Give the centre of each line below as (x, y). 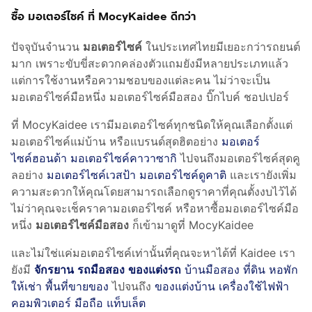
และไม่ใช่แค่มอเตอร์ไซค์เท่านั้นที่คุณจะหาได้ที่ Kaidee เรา (153, 253)
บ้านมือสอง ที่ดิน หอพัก (241, 270)
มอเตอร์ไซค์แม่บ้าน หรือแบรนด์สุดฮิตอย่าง (116, 142)
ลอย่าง (29, 175)
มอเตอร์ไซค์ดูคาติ (183, 175)
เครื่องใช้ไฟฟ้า (254, 287)
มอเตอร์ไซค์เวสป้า (91, 175)
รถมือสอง (101, 270)
